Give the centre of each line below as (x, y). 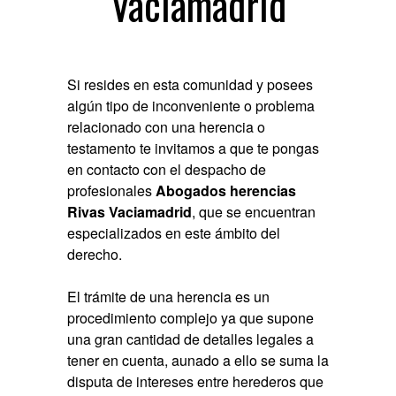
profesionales (112, 191)
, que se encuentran (254, 212)
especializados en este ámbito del (174, 233)
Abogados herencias (226, 191)
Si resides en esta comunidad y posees (190, 85)
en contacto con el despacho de (167, 170)
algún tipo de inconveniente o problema (191, 106)
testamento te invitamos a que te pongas (194, 148)
